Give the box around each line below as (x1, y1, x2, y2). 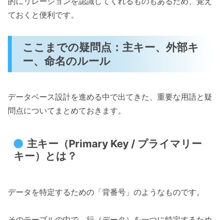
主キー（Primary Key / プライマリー (27, 137, 202, 150)
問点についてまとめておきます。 (8, 106, 126, 116)
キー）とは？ (14, 150, 78, 163)
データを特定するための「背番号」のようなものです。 (8, 187, 204, 197)
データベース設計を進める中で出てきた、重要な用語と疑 (8, 92, 212, 102)
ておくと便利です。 (8, 10, 79, 20)
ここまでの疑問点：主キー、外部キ (23, 40, 199, 54)
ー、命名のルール (23, 54, 111, 67)
